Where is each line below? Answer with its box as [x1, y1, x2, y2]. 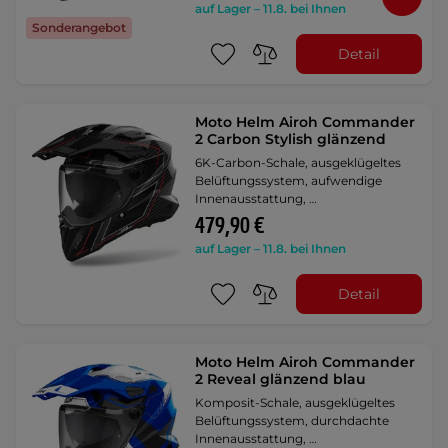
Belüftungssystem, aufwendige [195, 173, 383, 189]
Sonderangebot [32, 19, 126, 35]
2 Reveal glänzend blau [195, 370, 367, 389]
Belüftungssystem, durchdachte [195, 413, 390, 429]
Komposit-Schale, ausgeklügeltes [195, 395, 396, 411]
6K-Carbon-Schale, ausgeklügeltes [195, 155, 402, 171]
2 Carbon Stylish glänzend [195, 130, 387, 149]
